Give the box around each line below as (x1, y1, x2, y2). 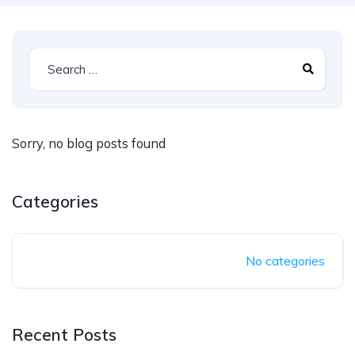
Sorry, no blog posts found (12, 136, 166, 151)
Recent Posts (12, 324, 116, 345)
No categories (246, 253, 325, 269)
